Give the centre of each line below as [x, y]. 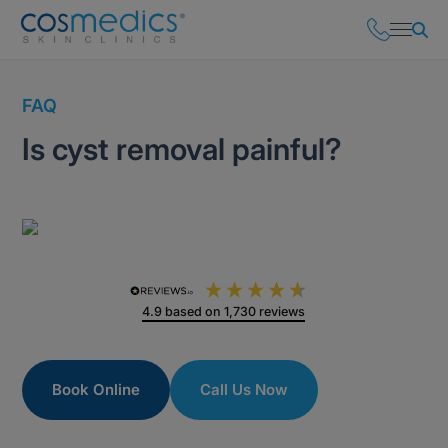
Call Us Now [244, 389]
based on [195, 311]
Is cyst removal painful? [182, 149]
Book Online [96, 389]
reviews [281, 311]
